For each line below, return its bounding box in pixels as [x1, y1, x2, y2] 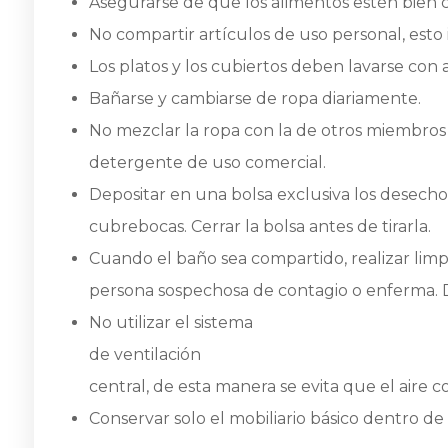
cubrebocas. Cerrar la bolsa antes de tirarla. [89, 216, 431, 236]
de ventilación [89, 344, 201, 364]
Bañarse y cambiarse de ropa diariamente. [89, 88, 421, 108]
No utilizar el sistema [89, 312, 253, 332]
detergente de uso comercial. [89, 152, 326, 172]
